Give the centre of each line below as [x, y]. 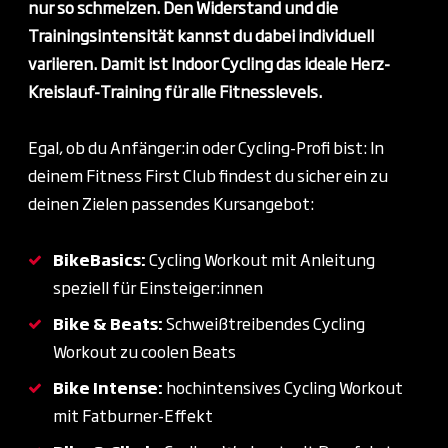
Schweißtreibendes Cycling [265, 323]
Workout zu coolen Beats [144, 351]
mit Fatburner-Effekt [133, 415]
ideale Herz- [347, 63]
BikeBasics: [101, 259]
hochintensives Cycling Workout [284, 387]
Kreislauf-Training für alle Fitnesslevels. [175, 91]
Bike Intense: [109, 387]
